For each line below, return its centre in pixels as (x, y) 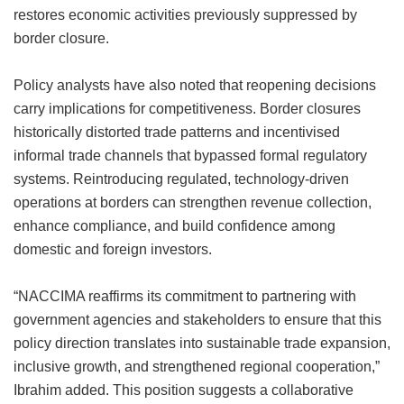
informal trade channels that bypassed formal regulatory (190, 156)
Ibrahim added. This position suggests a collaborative (184, 390)
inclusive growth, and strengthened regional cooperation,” (197, 367)
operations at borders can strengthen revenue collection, (193, 203)
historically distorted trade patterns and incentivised (177, 133)
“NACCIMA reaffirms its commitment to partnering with (185, 297)
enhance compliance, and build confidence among (174, 226)
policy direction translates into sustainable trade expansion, (202, 344)
